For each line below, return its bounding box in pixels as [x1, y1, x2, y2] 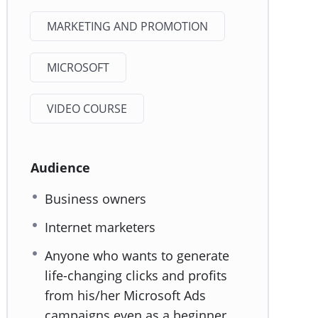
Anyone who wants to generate [45, 247, 229, 265]
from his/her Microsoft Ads [45, 287, 206, 305]
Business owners [45, 190, 146, 208]
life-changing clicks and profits [45, 267, 227, 285]
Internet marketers [45, 219, 155, 236]
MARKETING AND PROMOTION [47, 18, 208, 35]
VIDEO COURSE [47, 101, 127, 117]
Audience [31, 159, 90, 177]
